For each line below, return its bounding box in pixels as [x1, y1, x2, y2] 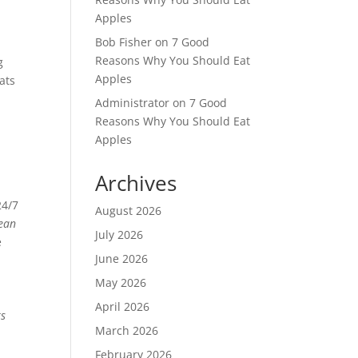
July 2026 [95, 227, 144, 242]
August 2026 [95, 203, 162, 218]
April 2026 [95, 299, 150, 314]
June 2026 [95, 251, 149, 266]
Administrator [95, 95, 170, 110]
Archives [95, 169, 177, 197]
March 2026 [95, 323, 159, 338]
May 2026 [95, 275, 147, 290]
